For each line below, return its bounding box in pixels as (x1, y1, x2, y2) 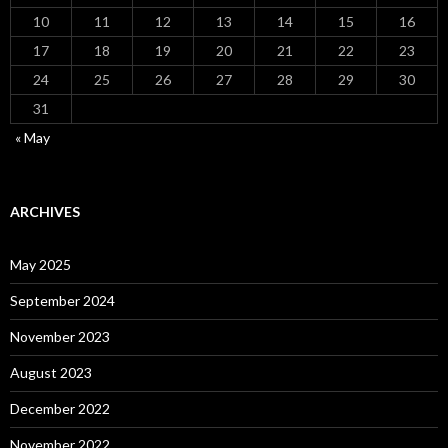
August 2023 (10, 364, 92, 381)
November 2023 (10, 328, 110, 345)
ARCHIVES (10, 203, 80, 220)
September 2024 (10, 292, 115, 309)
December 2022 (10, 400, 110, 417)
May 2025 (10, 256, 71, 273)
